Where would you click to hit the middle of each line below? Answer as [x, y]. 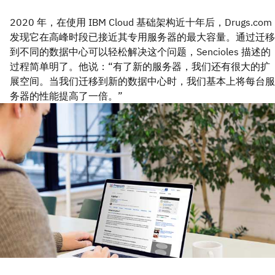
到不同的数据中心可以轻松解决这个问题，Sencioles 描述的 [140, 51]
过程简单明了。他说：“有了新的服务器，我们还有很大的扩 [140, 66]
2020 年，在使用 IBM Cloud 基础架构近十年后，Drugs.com [141, 22]
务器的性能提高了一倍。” [66, 95]
